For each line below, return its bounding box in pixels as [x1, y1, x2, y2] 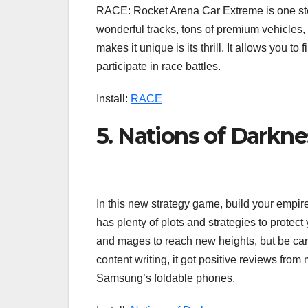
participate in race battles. [96, 60, 221, 72]
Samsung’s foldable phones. [96, 272, 235, 285]
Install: [96, 92, 131, 104]
